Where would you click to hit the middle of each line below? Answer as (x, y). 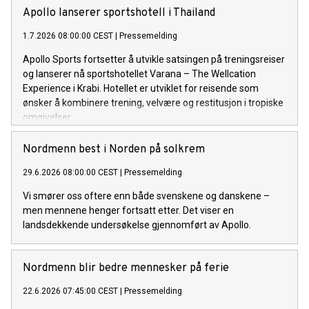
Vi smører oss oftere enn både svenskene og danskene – (146, 196)
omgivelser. (48, 118)
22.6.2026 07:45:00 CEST (70, 291)
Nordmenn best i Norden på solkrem (114, 150)
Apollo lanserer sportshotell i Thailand (119, 13)
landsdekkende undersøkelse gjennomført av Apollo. (137, 225)
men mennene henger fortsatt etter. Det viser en (128, 211)
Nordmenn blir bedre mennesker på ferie (126, 269)
